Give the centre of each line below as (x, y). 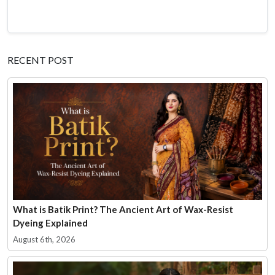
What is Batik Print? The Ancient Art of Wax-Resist (123, 210)
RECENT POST (41, 60)
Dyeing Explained (50, 223)
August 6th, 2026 (44, 240)
